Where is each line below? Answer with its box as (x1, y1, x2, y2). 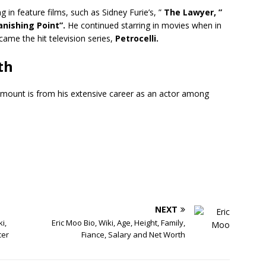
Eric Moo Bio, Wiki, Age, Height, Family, (52, 217, 186, 228)
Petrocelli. (113, 33, 159, 44)
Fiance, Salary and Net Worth (81, 229, 186, 240)
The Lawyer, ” (161, 7, 222, 18)
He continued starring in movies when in (65, 20, 221, 31)
